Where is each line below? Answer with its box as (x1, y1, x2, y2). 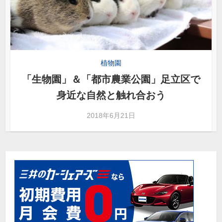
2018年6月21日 (87, 111, 135, 119)
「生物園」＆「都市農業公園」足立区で (22, 73, 200, 85)
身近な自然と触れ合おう (56, 89, 166, 101)
